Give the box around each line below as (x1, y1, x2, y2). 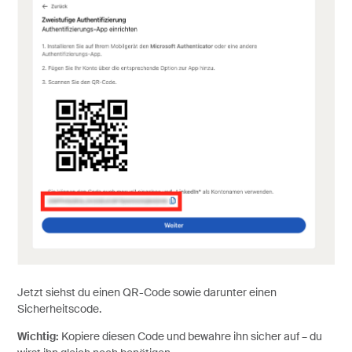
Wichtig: (16, 332, 59, 343)
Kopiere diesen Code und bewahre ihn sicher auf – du (58, 332, 322, 343)
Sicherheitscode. (16, 303, 101, 315)
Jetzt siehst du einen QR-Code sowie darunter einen (16, 287, 277, 299)
